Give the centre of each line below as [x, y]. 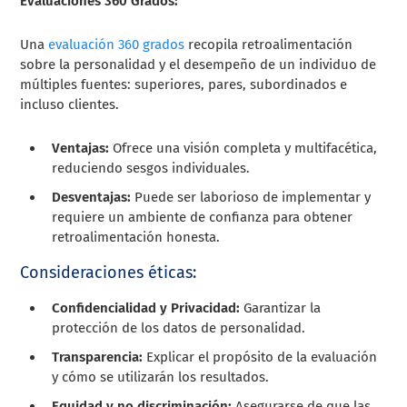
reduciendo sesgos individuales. [151, 168]
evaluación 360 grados [117, 44]
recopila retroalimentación [271, 44]
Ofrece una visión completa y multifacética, [243, 148]
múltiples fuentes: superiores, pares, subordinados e [184, 84]
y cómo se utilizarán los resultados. [161, 377]
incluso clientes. [70, 104]
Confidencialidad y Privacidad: [146, 308]
